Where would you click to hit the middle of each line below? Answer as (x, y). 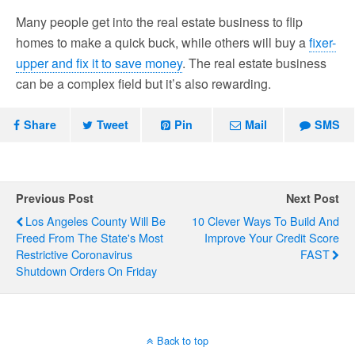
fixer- (323, 42)
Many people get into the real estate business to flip (159, 21)
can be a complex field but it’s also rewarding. (143, 83)
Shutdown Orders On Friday (86, 270)
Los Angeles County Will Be (95, 220)
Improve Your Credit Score (272, 237)
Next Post (313, 198)
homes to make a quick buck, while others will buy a (162, 42)
